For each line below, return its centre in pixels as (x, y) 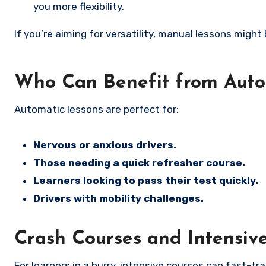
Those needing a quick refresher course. (139, 163)
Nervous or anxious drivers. (105, 145)
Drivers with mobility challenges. (118, 198)
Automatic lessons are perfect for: (96, 109)
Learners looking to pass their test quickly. (146, 180)
